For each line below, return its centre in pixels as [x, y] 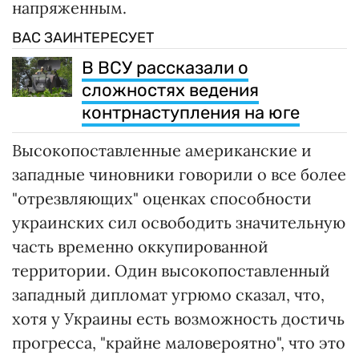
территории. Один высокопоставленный [171, 270]
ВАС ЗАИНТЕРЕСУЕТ [83, 37]
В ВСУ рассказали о [165, 67]
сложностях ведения [170, 90]
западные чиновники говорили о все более [179, 174]
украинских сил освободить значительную [179, 222]
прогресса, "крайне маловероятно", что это [179, 342]
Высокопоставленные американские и [162, 150]
